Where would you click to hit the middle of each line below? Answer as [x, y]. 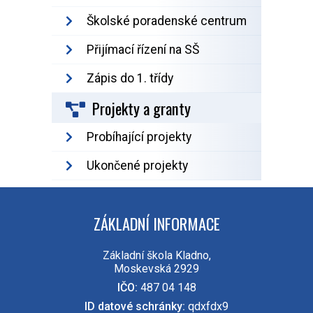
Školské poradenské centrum [167, 21]
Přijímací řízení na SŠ [143, 50]
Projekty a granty [141, 108]
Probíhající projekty [139, 137]
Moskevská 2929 [156, 269]
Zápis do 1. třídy [130, 79]
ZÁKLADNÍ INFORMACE [156, 224]
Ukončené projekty [137, 166]
